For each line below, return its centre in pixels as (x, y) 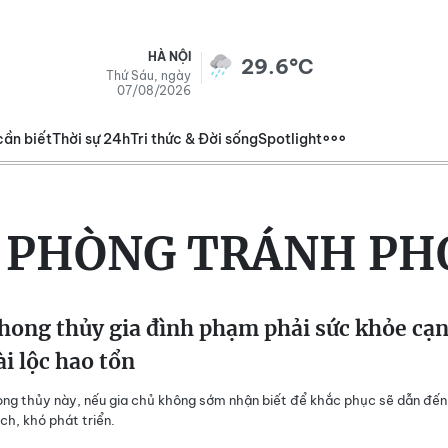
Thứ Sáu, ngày (148, 75)
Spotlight (290, 139)
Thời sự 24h (91, 139)
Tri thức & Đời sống (194, 139)
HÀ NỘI (169, 56)
